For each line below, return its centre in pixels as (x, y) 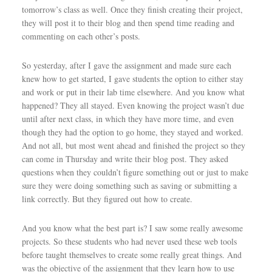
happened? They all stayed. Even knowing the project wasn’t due (133, 105)
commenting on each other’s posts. (81, 36)
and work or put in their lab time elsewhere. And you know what (133, 92)
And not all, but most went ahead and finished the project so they (133, 145)
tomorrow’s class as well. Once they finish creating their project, (132, 9)
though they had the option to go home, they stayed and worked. (132, 132)
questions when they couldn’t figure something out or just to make (135, 172)
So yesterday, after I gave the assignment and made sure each (126, 65)
